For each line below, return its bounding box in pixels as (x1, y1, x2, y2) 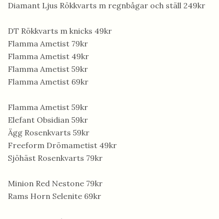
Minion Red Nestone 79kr (8, 178, 103, 188)
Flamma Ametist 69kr (8, 77, 88, 87)
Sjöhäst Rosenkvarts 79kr (8, 153, 103, 163)
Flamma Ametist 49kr (8, 51, 89, 61)
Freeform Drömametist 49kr (8, 140, 117, 150)
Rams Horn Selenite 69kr (8, 191, 101, 201)
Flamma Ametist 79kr (8, 39, 88, 48)
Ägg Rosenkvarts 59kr (8, 128, 89, 137)
